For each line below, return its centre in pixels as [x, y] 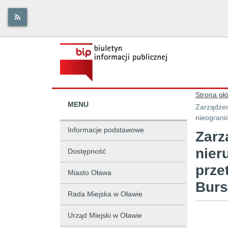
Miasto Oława [90, 173]
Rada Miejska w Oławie [105, 194]
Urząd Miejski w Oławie [105, 215]
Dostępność [87, 151]
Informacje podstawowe [106, 130]
